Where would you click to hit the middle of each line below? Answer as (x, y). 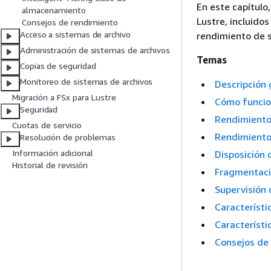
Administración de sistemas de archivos (95, 50)
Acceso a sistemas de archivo (75, 34)
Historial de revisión (50, 165)
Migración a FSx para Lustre (64, 97)
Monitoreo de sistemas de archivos (87, 82)
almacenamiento (54, 10)
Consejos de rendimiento (70, 22)
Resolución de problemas (68, 137)
